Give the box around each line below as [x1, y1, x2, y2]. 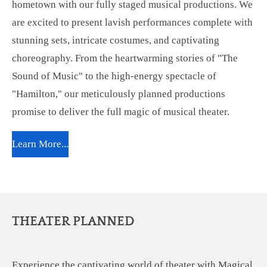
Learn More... [12, 138, 69, 150]
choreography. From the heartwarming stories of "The [12, 52, 238, 64]
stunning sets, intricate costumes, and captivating [12, 35, 219, 46]
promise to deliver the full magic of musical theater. [12, 106, 232, 118]
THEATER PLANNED [12, 215, 135, 229]
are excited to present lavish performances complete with [12, 17, 253, 29]
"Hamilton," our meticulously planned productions [12, 88, 225, 100]
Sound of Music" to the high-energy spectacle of [12, 70, 216, 82]
